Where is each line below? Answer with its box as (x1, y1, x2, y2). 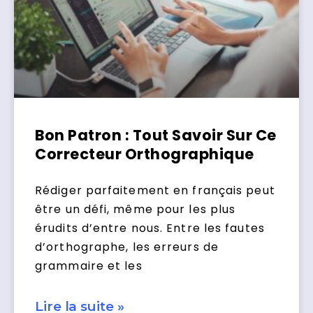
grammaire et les (35, 258, 143, 275)
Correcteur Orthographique (35, 144, 254, 165)
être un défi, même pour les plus (35, 201, 236, 218)
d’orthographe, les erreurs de (35, 239, 219, 256)
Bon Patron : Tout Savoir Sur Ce (35, 125, 277, 146)
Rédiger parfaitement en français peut (35, 182, 275, 199)
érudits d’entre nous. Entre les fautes (35, 220, 265, 237)
